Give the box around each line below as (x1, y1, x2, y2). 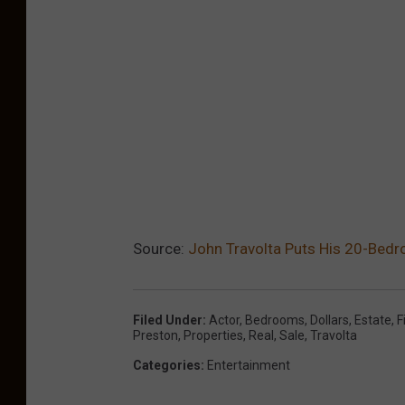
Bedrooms (245, 312, 305, 327)
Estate (354, 312, 391, 327)
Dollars (310, 312, 349, 327)
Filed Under (133, 312, 202, 327)
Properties (184, 327, 243, 343)
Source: (133, 239, 188, 258)
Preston (133, 327, 178, 343)
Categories (133, 357, 201, 372)
